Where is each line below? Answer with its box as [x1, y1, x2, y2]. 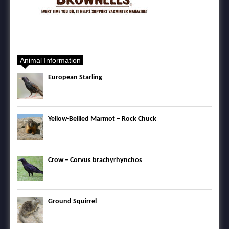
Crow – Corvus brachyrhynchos [48, 156, 142, 165]
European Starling [48, 74, 102, 82]
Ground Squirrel [48, 198, 97, 206]
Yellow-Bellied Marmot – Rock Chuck [48, 115, 156, 123]
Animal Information [20, 56, 81, 65]
